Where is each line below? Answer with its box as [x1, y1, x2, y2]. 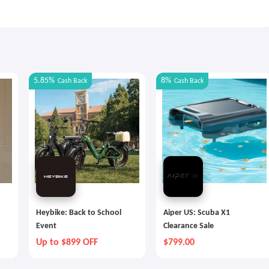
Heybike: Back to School [36, 208, 121, 217]
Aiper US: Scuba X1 [163, 208, 230, 217]
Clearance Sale [163, 222, 214, 231]
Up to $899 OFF [36, 238, 98, 247]
